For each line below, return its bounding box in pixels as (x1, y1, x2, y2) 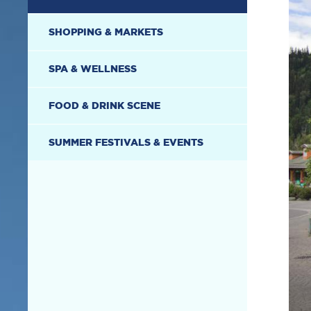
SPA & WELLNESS (49, 63, 137, 74)
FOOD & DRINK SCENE (49, 100, 160, 111)
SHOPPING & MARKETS (49, 26, 163, 37)
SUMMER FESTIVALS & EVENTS (49, 137, 203, 148)
